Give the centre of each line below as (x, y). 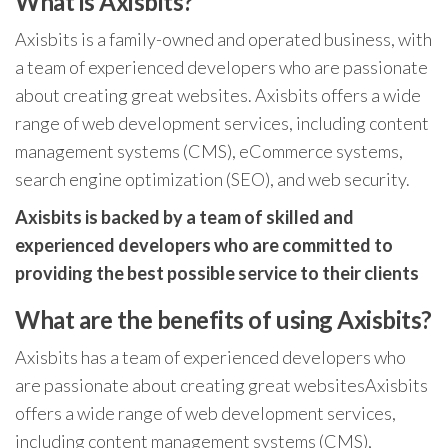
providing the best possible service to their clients (217, 273)
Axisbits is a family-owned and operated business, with (223, 39)
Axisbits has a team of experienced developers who (210, 357)
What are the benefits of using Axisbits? (223, 319)
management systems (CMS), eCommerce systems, (209, 151)
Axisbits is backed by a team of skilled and (184, 217)
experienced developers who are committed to (204, 245)
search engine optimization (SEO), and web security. (212, 179)
